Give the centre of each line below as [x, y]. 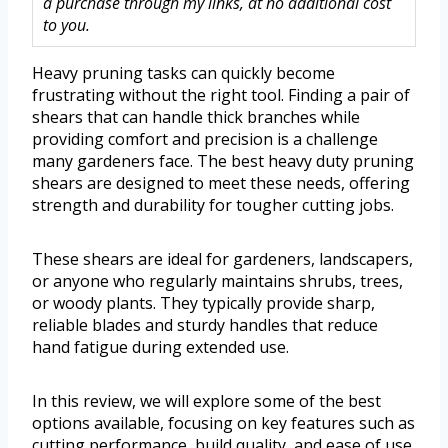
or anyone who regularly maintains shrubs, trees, [217, 281]
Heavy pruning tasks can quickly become [183, 73]
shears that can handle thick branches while [196, 117]
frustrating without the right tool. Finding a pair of [221, 95]
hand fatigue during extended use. [160, 347]
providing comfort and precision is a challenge [205, 139]
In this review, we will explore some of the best [206, 401]
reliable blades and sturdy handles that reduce [205, 325]
